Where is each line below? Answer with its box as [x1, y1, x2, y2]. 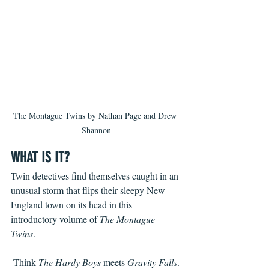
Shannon [81, 124, 111, 136]
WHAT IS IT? [11, 149, 69, 166]
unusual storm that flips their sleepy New [11, 184, 168, 197]
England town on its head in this [11, 198, 134, 211]
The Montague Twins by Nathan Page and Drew [13, 110, 179, 122]
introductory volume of [11, 213, 100, 226]
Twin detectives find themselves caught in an [11, 169, 181, 183]
